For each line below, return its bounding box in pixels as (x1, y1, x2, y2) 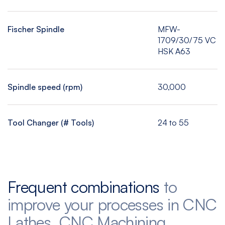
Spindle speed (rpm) (8, 82, 82, 92)
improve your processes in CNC (8, 194, 217, 214)
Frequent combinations (8, 177, 164, 197)
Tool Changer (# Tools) (8, 118, 94, 128)
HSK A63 (157, 46, 190, 56)
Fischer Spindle (8, 24, 64, 34)
